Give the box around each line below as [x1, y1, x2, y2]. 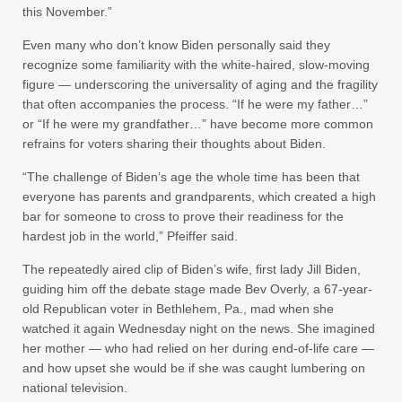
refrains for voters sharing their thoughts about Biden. [22, 135, 326, 151]
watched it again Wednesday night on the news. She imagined [22, 320, 375, 336]
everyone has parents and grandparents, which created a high [22, 188, 376, 204]
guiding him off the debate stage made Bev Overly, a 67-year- [22, 281, 372, 296]
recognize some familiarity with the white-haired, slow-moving [22, 57, 370, 72]
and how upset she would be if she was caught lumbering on [22, 360, 365, 375]
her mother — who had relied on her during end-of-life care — [22, 340, 374, 355]
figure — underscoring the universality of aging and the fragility [22, 76, 378, 92]
